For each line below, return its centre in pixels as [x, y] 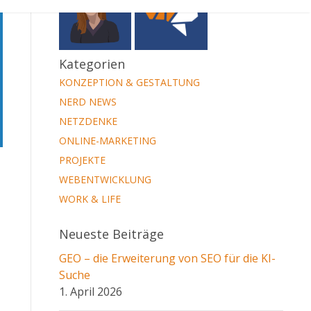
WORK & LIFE [90, 200]
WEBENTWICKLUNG [105, 180]
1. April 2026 [90, 293]
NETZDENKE [88, 122]
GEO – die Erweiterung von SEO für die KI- [167, 259]
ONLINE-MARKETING [107, 142]
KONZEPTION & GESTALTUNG [129, 83]
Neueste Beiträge [111, 235]
